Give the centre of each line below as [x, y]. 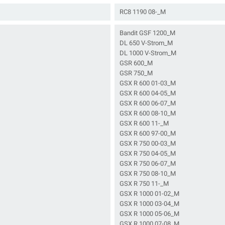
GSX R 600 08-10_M [148, 113]
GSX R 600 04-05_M [148, 93]
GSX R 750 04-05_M [148, 153]
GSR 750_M [136, 73]
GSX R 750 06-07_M [148, 163]
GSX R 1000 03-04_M [149, 204]
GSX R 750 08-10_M [148, 174]
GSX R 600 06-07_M [148, 103]
